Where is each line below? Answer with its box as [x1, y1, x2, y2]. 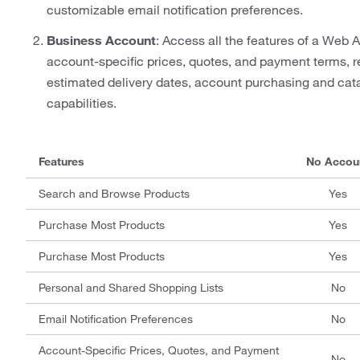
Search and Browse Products [39, 186, 190, 201]
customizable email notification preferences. [47, 2, 303, 18]
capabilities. [47, 95, 117, 111]
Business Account [47, 32, 156, 48]
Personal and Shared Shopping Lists [39, 280, 223, 295]
